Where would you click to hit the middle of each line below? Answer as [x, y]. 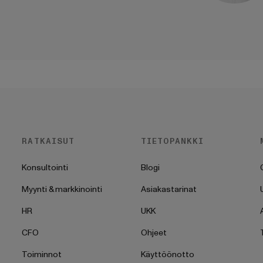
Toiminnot [42, 254]
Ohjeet [154, 233]
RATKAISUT [48, 141]
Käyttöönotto [167, 254]
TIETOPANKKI [172, 141]
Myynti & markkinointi [62, 189]
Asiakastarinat [168, 189]
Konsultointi [45, 168]
